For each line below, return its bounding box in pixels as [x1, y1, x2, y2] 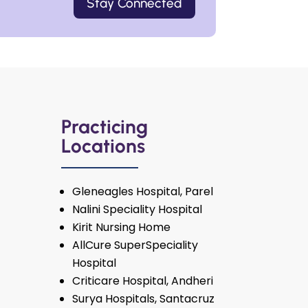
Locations [61, 134, 146, 158]
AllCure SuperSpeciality [72, 237, 199, 254]
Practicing [61, 115, 148, 139]
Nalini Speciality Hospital [72, 201, 203, 218]
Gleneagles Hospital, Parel [72, 184, 214, 200]
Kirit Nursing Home [72, 219, 171, 236]
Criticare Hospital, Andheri [72, 273, 214, 289]
